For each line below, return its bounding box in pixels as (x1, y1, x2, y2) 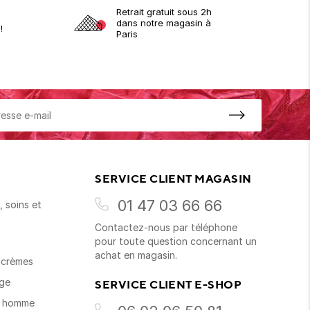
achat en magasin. (95, 248, 178, 261)
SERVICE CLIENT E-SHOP (95, 277, 242, 291)
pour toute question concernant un (95, 235, 257, 247)
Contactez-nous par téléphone (95, 221, 238, 233)
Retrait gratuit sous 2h (116, 6, 212, 17)
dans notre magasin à (116, 17, 211, 28)
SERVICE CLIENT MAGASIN (95, 171, 252, 185)
